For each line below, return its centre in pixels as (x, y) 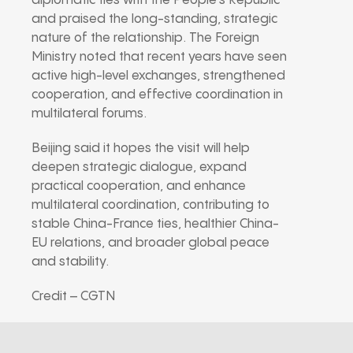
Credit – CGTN (73, 296)
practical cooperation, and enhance (139, 186)
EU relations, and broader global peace (150, 243)
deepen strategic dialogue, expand (139, 167)
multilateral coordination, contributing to (150, 205)
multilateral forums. (89, 113)
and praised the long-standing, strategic (154, 19)
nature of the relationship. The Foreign (145, 38)
